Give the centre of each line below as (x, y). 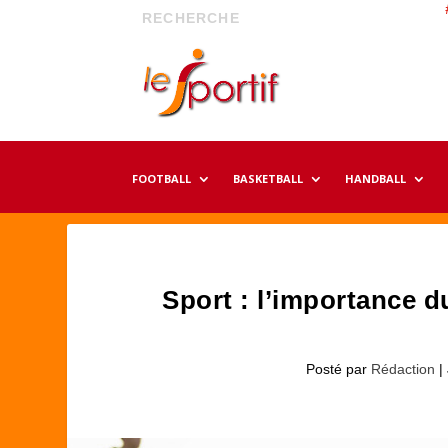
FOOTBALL (161, 179)
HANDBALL (375, 179)
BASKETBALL (268, 179)
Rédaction (402, 369)
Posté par (338, 369)
